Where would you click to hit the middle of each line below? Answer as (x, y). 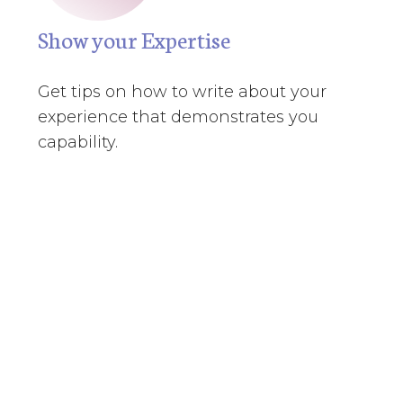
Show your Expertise (134, 39)
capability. (77, 142)
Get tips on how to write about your (182, 92)
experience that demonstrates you (178, 117)
